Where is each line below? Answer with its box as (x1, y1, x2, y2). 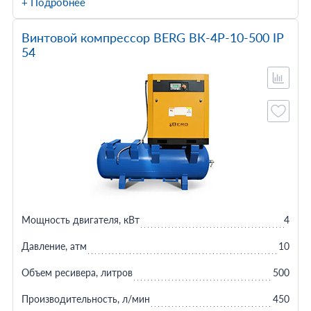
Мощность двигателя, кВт (21, 214, 140, 226)
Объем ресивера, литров (21, 267, 133, 278)
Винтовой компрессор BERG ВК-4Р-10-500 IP (21, 30, 284, 45)
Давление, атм (21, 240, 87, 252)
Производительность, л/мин (21, 293, 150, 305)
